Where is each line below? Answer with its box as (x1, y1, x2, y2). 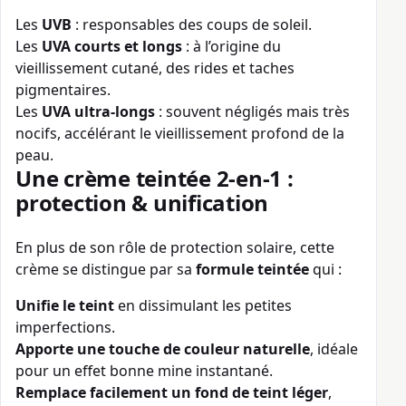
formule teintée (196, 259, 309, 280)
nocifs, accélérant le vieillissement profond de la (15, 123, 344, 144)
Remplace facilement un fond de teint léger (15, 382, 328, 403)
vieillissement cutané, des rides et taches (15, 58, 295, 79)
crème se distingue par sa (15, 259, 196, 280)
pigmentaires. (15, 80, 111, 101)
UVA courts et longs (42, 36, 182, 57)
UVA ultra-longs (42, 101, 155, 122)
